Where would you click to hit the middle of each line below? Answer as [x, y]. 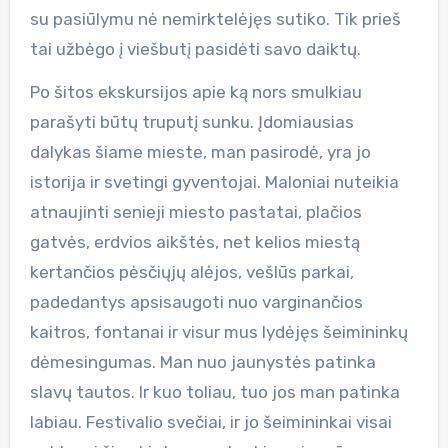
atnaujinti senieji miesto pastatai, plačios [195, 211]
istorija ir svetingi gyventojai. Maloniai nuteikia [214, 181]
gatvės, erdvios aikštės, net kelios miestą [194, 241]
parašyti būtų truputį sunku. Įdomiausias [191, 121]
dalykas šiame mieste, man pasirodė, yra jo [200, 151]
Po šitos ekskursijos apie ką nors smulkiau [195, 91]
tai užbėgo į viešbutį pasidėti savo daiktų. [195, 48]
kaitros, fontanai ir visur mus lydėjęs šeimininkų [218, 331]
